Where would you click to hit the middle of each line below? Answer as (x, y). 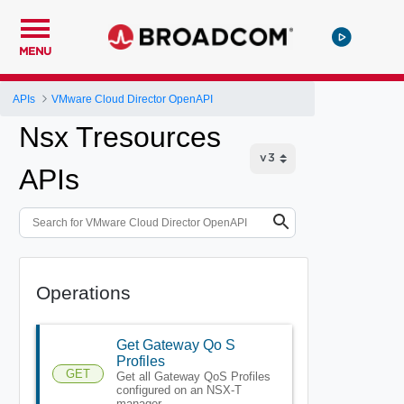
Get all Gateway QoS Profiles (193, 376)
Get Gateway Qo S (175, 344)
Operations (83, 292)
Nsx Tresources (120, 137)
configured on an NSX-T (179, 390)
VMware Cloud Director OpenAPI (133, 99)
